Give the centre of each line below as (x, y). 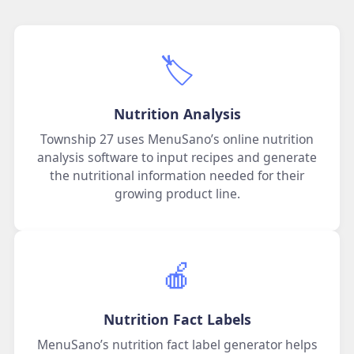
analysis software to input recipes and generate (177, 158)
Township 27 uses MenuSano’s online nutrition (177, 139)
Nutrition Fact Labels (177, 320)
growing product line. (177, 194)
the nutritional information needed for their (177, 176)
